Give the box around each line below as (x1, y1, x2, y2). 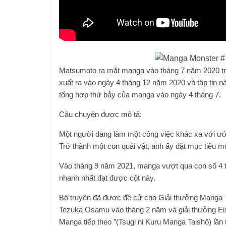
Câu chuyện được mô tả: (59, 110, 142, 119)
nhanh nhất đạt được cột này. (59, 174, 155, 182)
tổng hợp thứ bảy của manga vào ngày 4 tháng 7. (59, 90, 221, 99)
